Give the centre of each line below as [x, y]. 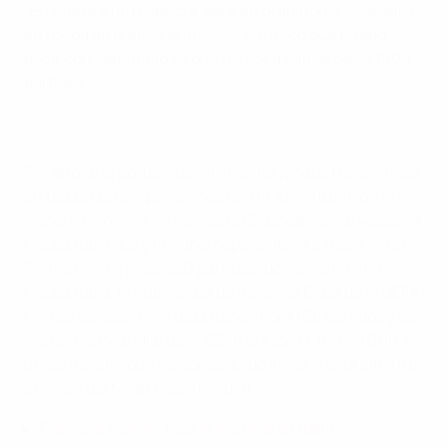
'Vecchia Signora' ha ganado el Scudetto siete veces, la [222, 219]
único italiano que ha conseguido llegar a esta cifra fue [223, 363]
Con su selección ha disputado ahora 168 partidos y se [219, 315]
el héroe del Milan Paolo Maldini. [139, 387]
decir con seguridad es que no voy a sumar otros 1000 [217, 57]
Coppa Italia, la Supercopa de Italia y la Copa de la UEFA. [223, 291]
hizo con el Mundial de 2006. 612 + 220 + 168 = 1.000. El [221, 339]
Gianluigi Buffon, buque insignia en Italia [187, 427]
